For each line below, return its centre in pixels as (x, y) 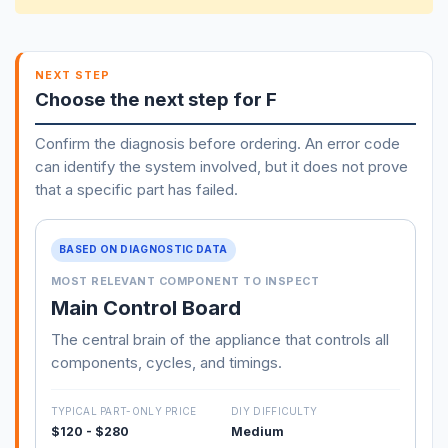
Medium (258, 432)
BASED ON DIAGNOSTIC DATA (143, 249)
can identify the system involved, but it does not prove (221, 166)
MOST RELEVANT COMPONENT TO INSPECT (185, 282)
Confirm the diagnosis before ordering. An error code (217, 143)
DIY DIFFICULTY (274, 411)
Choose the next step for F (155, 99)
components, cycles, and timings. (166, 362)
